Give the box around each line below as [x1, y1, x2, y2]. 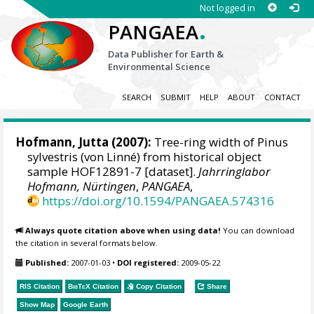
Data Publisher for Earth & [108, 48, 224, 60]
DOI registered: [117, 257, 179, 268]
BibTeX [68, 282, 91, 290]
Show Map [20, 300, 55, 308]
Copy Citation [134, 282, 182, 290]
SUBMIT [160, 92, 191, 103]
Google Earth [63, 300, 109, 308]
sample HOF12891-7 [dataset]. [27, 163, 199, 180]
